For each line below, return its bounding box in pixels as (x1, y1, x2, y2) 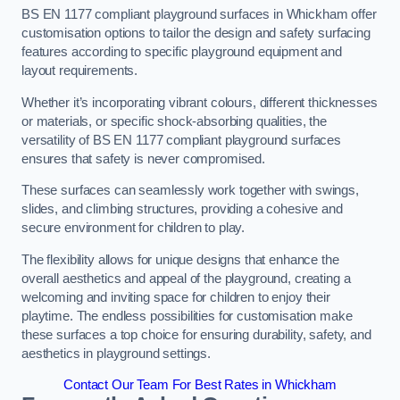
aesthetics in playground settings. (21, 346, 212, 361)
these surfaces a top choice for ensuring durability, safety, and (21, 327, 371, 342)
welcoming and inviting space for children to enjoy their (21, 289, 330, 304)
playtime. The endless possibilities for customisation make (21, 308, 353, 323)
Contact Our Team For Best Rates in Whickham (63, 378, 337, 393)
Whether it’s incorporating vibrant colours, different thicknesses (21, 95, 378, 110)
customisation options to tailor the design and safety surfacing (21, 26, 371, 41)
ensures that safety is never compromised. (21, 151, 269, 166)
